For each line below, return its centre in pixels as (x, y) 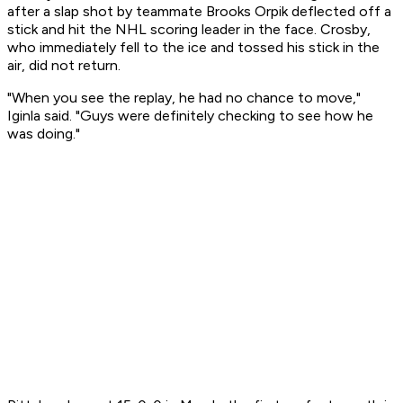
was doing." (44, 134)
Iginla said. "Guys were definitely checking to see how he (190, 116)
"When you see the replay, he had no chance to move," (184, 98)
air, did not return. (64, 66)
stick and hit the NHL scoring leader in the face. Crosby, (189, 30)
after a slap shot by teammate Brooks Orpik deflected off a (199, 12)
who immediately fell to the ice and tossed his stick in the (193, 48)
